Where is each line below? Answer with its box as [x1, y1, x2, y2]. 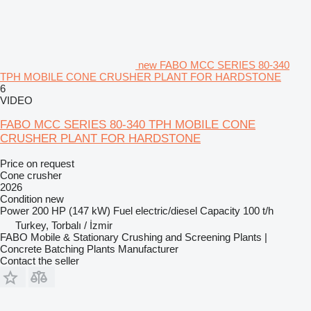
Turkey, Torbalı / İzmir [15, 219, 112, 231]
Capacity [200, 204, 240, 217]
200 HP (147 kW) [32, 204, 110, 217]
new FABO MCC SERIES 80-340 [138, 58, 289, 71]
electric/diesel [135, 204, 197, 217]
